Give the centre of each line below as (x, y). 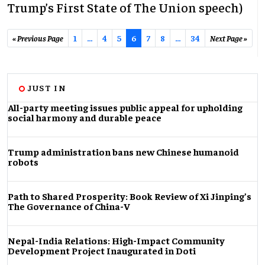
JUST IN (47, 88)
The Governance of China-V (69, 206)
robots (23, 162)
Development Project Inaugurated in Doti (102, 251)
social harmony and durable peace (85, 117)
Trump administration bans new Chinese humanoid (123, 152)
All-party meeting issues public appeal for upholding (125, 107)
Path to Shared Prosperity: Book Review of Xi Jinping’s (130, 196)
